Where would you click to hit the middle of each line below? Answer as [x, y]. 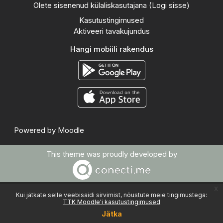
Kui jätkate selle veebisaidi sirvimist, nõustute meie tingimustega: [111, 195]
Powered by [36, 130]
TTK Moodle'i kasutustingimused [111, 202]
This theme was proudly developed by [111, 154]
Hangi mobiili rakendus [111, 49]
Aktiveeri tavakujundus [111, 31]
